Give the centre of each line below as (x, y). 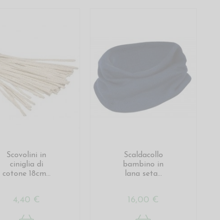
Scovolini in (27, 155)
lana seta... (143, 174)
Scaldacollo (143, 155)
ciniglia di (26, 165)
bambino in (143, 165)
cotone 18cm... (26, 174)
